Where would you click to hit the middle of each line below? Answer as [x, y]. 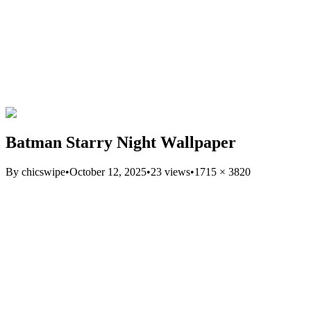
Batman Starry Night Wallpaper [121, 142]
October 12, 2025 [108, 171]
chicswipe [43, 171]
